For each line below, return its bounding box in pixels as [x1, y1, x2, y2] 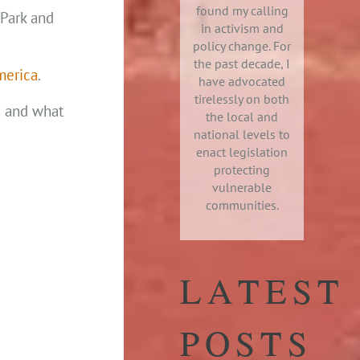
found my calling [195, 2, 288, 18]
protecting [214, 162, 270, 178]
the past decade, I [194, 55, 290, 72]
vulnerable [212, 179, 272, 195]
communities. [205, 197, 279, 213]
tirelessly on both [194, 91, 289, 107]
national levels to [194, 126, 290, 142]
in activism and [200, 20, 284, 36]
